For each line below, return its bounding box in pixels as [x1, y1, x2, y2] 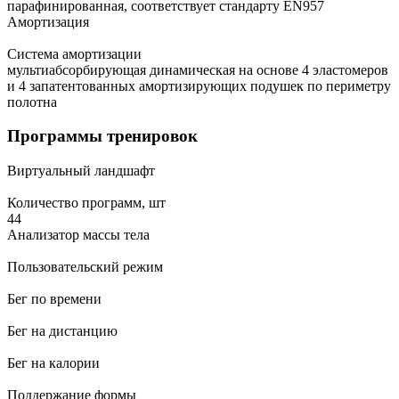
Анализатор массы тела [7, 227, 150, 243]
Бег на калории [7, 355, 100, 371]
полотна [7, 94, 57, 110]
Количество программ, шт [7, 195, 166, 211]
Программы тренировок [7, 126, 198, 146]
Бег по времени [7, 291, 102, 307]
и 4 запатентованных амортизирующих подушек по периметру [7, 77, 391, 94]
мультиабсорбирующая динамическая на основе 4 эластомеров [7, 61, 388, 77]
